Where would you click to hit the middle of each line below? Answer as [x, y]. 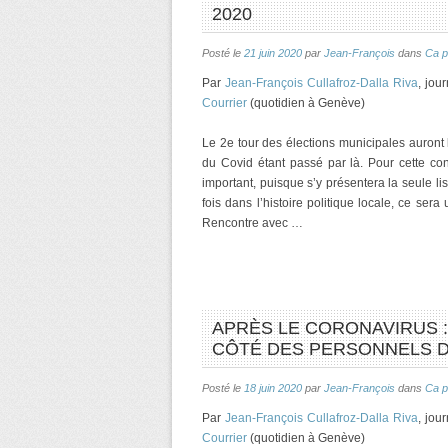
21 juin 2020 [273, 53]
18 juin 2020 [273, 388]
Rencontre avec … [252, 223]
